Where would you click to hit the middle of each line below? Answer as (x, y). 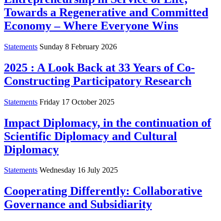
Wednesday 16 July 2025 (79, 170)
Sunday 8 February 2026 (78, 46)
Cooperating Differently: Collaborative (103, 191)
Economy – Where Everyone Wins (91, 25)
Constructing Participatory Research (98, 81)
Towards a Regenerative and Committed (106, 12)
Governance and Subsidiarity (78, 204)
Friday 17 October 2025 (77, 102)
